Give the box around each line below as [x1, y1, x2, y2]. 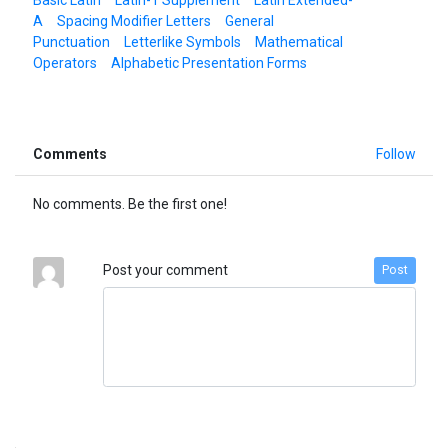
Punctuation [32, 33, 110, 50]
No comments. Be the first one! [32, 195, 227, 212]
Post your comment [102, 261, 228, 278]
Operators [32, 54, 97, 71]
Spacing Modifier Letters [56, 12, 211, 29]
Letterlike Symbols [123, 33, 241, 50]
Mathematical [254, 33, 343, 50]
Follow [375, 145, 416, 162]
